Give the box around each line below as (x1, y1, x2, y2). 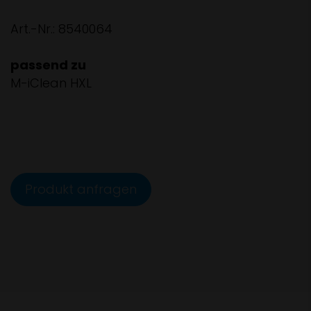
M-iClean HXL (10, 74, 92, 92)
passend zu (10, 56, 86, 74)
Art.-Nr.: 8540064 (10, 20, 112, 38)
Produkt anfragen (25, 180, 137, 199)
